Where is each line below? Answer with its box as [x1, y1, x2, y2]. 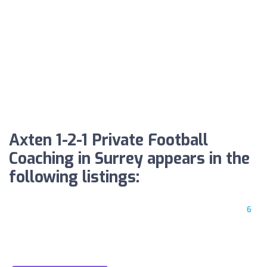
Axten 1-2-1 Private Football [9, 130, 208, 151]
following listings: [9, 167, 139, 188]
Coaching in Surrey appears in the [9, 148, 250, 170]
